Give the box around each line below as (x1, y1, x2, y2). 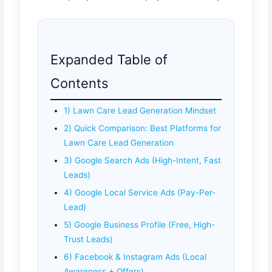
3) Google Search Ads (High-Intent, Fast (64, 155, 222, 165)
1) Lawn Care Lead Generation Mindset (64, 105, 217, 115)
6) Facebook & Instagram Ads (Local (64, 251, 207, 262)
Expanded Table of (50, 51, 168, 67)
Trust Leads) (64, 234, 114, 244)
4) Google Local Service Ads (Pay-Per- (64, 187, 216, 197)
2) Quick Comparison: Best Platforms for (64, 123, 222, 133)
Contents (50, 75, 109, 91)
